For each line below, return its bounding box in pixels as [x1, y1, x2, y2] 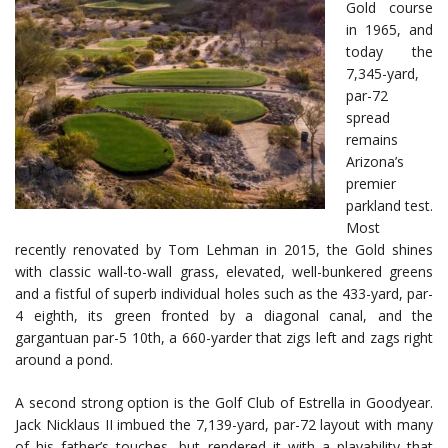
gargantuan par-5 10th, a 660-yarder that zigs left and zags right [15, 328, 433, 348]
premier [346, 174, 396, 194]
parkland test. [346, 196, 433, 216]
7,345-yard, [346, 64, 419, 84]
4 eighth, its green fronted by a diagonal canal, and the [15, 306, 433, 326]
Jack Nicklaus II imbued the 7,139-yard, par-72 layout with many [15, 415, 433, 435]
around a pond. [15, 350, 113, 370]
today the [346, 42, 433, 62]
